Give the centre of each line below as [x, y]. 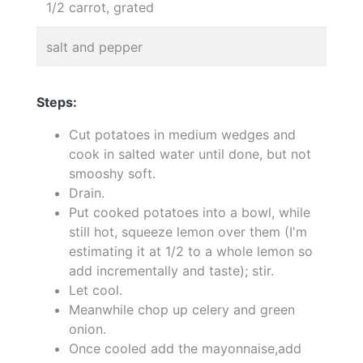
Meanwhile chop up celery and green [182, 310]
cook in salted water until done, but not [190, 154]
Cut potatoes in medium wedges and [182, 135]
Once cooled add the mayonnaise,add [185, 348]
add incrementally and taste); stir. [171, 271]
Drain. [87, 193]
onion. [88, 329]
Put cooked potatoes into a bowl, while [190, 212]
